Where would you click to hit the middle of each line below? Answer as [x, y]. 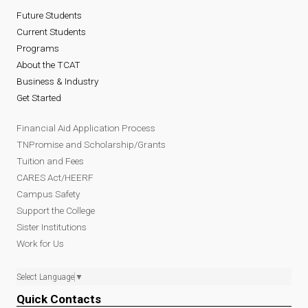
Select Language [45, 277]
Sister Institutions [52, 227]
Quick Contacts [59, 299]
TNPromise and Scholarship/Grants [91, 145]
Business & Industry [57, 81]
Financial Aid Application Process [86, 128]
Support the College [56, 211]
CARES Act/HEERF [55, 178]
